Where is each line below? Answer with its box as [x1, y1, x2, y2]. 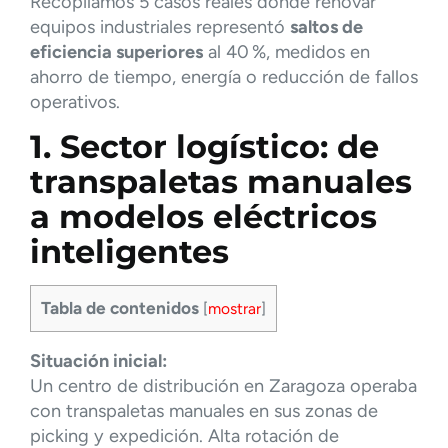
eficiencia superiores [30, 40, 203, 63]
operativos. [30, 90, 120, 113]
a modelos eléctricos [30, 197, 377, 237]
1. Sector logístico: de [30, 127, 379, 167]
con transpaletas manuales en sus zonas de [30, 400, 378, 423]
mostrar [208, 299, 261, 319]
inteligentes [30, 232, 229, 272]
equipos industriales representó [30, 15, 290, 38]
